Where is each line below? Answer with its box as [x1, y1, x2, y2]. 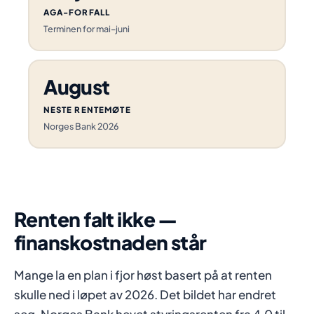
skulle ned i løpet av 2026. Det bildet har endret [14, 287, 276, 302]
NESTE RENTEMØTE [43, 104, 131, 115]
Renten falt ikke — [14, 207, 177, 231]
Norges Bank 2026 [43, 120, 118, 132]
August [43, 74, 110, 99]
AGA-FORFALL [43, 6, 111, 18]
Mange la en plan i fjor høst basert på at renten [14, 267, 272, 282]
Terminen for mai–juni [43, 22, 130, 34]
